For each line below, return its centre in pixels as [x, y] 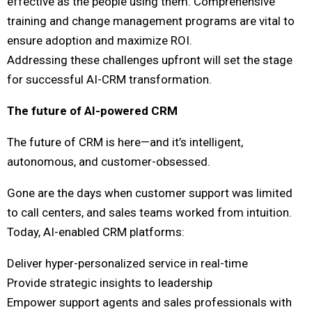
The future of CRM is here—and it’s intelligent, [125, 142]
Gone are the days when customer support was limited [150, 193]
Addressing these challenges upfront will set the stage [150, 60]
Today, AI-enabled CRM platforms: [96, 232]
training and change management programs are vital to [151, 21]
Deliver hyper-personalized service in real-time [127, 264]
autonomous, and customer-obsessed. [109, 162]
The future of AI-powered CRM [92, 111]
